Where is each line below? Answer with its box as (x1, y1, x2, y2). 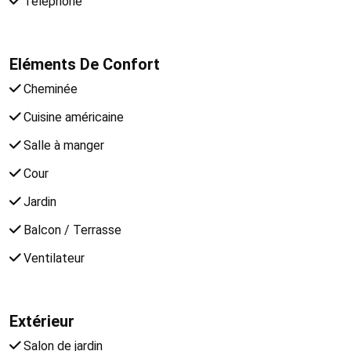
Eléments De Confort (9, 54, 160, 74)
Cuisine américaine (20, 109, 124, 125)
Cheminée (20, 81, 78, 96)
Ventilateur (20, 250, 85, 266)
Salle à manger (20, 137, 104, 153)
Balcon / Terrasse (20, 222, 121, 237)
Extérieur (9, 311, 74, 331)
